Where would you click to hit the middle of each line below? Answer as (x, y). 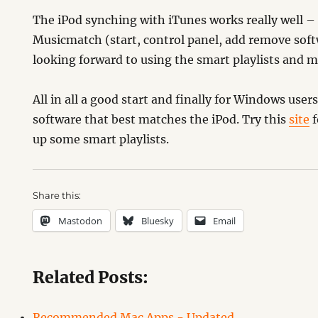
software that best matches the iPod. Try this (161, 119)
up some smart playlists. (101, 139)
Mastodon (81, 221)
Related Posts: (91, 277)
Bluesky (158, 221)
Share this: (57, 195)
